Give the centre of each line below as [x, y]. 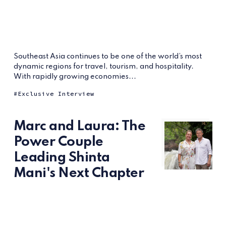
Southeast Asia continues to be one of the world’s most [107, 56]
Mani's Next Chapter [79, 173]
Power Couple [58, 142]
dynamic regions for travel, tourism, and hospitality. [103, 66]
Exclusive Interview [56, 93]
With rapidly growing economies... [75, 76]
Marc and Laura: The [79, 126]
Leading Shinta [62, 157]
